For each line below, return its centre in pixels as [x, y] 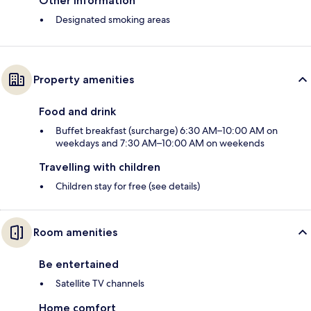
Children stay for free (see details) [128, 186]
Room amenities [75, 233]
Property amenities [84, 80]
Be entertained [79, 264]
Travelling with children [100, 167]
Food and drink [77, 112]
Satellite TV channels [100, 284]
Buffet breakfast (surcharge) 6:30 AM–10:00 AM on [167, 131]
